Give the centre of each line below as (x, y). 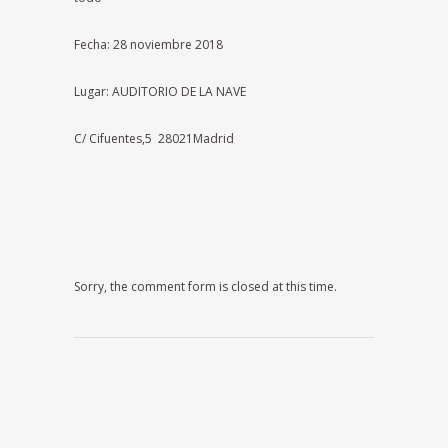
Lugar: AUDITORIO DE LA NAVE (160, 91)
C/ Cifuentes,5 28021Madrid (154, 138)
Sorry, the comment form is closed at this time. (205, 286)
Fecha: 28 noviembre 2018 (148, 44)
